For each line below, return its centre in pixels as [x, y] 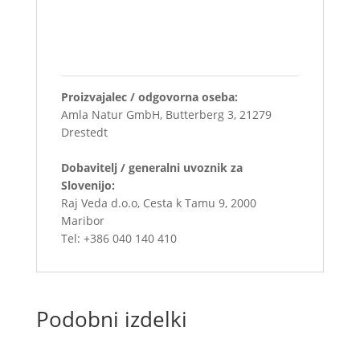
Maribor [82, 221]
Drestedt [84, 133]
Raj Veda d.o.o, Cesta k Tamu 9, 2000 [158, 203]
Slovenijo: [88, 186]
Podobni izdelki [111, 319]
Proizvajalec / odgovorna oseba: [149, 97]
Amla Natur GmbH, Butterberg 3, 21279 [166, 115]
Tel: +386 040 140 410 [119, 239]
